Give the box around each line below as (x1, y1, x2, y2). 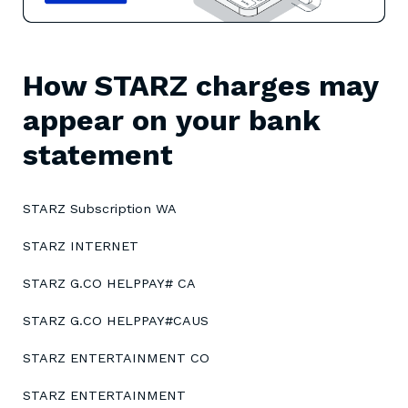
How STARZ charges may (23, 68, 378, 104)
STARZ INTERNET (23, 239, 138, 254)
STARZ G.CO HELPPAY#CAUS (23, 313, 209, 329)
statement (23, 138, 173, 173)
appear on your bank (23, 103, 321, 138)
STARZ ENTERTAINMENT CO (23, 351, 209, 366)
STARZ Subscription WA (23, 201, 177, 217)
